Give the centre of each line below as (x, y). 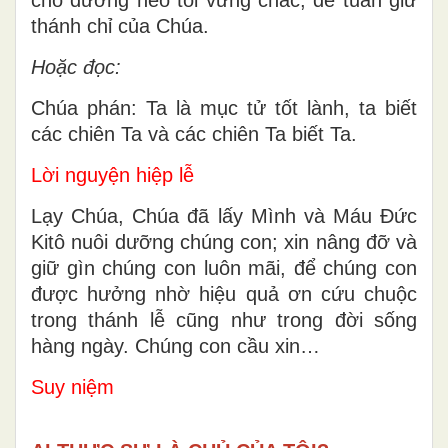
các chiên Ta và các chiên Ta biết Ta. (194, 133)
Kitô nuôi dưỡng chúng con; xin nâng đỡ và (224, 241)
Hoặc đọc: (76, 66)
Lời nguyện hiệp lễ (112, 174)
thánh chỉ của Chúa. (120, 25)
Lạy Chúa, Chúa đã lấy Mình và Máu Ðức (224, 215)
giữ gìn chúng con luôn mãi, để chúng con (224, 267)
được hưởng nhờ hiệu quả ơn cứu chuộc (224, 293)
